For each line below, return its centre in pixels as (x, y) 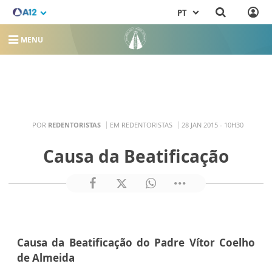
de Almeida (46, 258)
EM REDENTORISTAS (141, 124)
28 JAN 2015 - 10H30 (212, 124)
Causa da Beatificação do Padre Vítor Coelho (136, 243)
